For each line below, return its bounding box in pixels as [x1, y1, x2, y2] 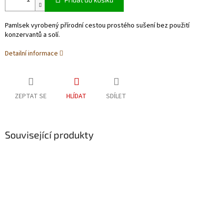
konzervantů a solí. [5, 30, 60, 40]
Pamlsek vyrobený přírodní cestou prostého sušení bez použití [5, 21, 190, 31]
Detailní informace [5, 49, 58, 59]
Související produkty [5, 129, 94, 141]
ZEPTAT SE [15, 91, 47, 102]
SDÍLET [106, 91, 126, 102]
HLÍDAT [66, 91, 86, 102]
